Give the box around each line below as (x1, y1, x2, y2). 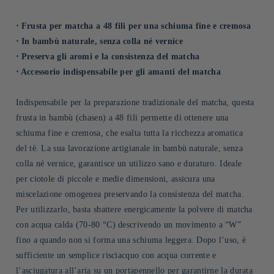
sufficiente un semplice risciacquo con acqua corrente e (16, 250, 217, 260)
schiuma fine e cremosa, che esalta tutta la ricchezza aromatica (16, 128, 243, 138)
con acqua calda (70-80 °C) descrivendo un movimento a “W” (16, 220, 242, 229)
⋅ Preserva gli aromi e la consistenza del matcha (16, 51, 200, 61)
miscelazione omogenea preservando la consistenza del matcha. (16, 189, 244, 199)
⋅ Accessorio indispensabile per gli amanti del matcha (16, 67, 221, 76)
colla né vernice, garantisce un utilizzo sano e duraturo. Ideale (16, 158, 242, 168)
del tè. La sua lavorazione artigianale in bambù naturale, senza (16, 143, 243, 153)
